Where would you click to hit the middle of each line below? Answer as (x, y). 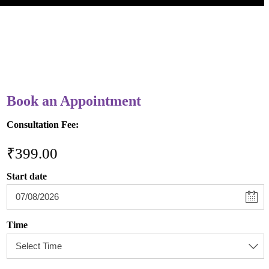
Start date (26, 176)
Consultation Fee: (45, 125)
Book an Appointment (74, 101)
